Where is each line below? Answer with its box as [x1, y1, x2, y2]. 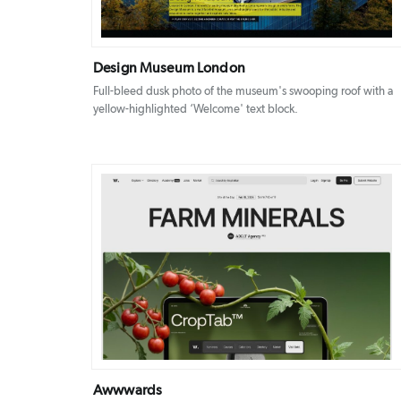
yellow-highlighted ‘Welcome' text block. [93, 104, 298, 115]
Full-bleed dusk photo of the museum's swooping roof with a [93, 86, 393, 98]
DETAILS [201, 263, 239, 273]
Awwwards [93, 382, 163, 397]
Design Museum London [93, 61, 245, 75]
